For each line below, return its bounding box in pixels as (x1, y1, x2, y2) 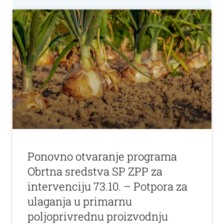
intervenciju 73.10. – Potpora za (27, 178, 187, 193)
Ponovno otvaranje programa (27, 148, 177, 163)
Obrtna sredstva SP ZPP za (27, 163, 162, 178)
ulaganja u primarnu (27, 193, 132, 208)
